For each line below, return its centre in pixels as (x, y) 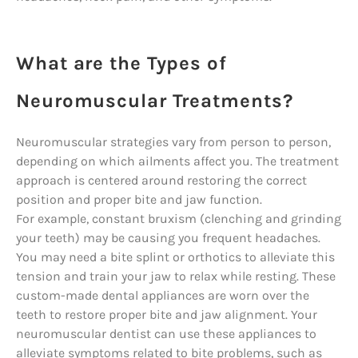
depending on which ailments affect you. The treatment (177, 161)
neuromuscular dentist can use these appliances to (166, 334)
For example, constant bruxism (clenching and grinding (179, 219)
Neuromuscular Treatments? (155, 101)
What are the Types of (121, 63)
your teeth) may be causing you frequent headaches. (168, 238)
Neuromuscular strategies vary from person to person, (173, 142)
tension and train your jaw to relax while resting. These (176, 276)
